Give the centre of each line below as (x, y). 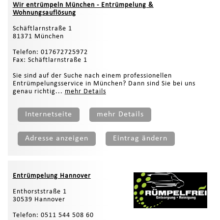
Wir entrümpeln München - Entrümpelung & (83, 5)
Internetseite (48, 114)
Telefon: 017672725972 (50, 52)
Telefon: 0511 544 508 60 (53, 215)
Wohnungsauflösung (44, 13)
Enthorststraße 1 (40, 192)
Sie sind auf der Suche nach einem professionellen (92, 76)
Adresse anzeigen (56, 138)
